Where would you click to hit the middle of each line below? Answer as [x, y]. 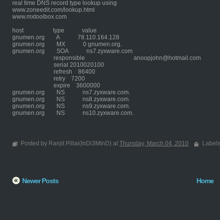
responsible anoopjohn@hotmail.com [107, 58]
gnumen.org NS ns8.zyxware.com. [71, 99]
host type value [55, 30]
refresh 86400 [54, 72]
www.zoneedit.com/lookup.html [54, 10]
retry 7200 [49, 79]
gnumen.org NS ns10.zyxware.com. [73, 113]
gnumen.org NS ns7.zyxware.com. [71, 92]
